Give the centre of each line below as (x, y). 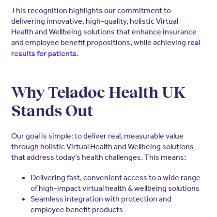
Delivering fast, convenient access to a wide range (115, 177)
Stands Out (52, 111)
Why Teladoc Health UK (98, 92)
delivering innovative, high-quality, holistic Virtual (94, 21)
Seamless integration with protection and (101, 198)
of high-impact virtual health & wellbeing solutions (115, 188)
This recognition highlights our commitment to (91, 10)
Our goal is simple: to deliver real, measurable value (97, 135)
